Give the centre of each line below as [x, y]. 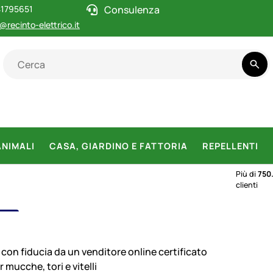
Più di [246, 174]
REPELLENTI [230, 146]
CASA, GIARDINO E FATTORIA [119, 146]
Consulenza [132, 10]
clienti [246, 185]
